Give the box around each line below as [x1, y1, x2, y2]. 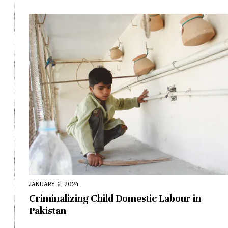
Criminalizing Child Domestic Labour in [29, 192, 201, 205]
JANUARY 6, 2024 [29, 180, 79, 189]
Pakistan [29, 205, 66, 217]
